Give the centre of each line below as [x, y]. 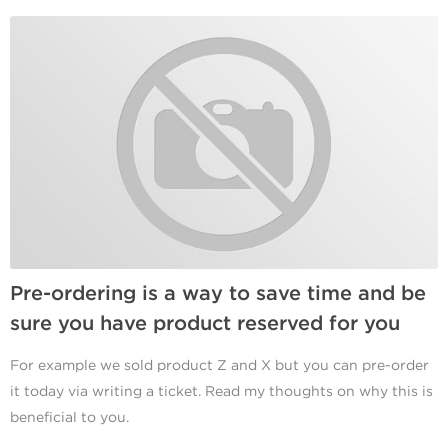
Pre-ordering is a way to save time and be [218, 294]
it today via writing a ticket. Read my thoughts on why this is [221, 392]
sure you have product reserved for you [205, 324]
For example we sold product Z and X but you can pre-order [219, 366]
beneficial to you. [69, 418]
